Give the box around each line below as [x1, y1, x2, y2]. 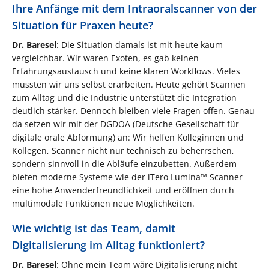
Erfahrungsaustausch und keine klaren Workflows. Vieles [12, 65, 240, 77]
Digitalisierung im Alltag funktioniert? [12, 237, 205, 252]
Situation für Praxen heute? [12, 17, 153, 32]
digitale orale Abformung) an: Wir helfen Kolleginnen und [12, 131, 244, 143]
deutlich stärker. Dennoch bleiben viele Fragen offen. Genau [12, 104, 255, 116]
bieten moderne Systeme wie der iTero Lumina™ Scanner [12, 171, 243, 183]
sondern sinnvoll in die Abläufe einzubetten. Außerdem [12, 157, 237, 169]
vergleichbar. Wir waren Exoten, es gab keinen [12, 52, 199, 64]
